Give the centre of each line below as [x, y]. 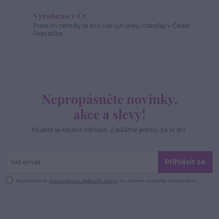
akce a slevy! [109, 114]
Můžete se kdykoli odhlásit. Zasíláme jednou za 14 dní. [109, 130]
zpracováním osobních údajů [83, 181]
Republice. [49, 34]
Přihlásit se [185, 162]
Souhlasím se [33, 181]
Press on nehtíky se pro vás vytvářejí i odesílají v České [112, 26]
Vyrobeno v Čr [60, 15]
